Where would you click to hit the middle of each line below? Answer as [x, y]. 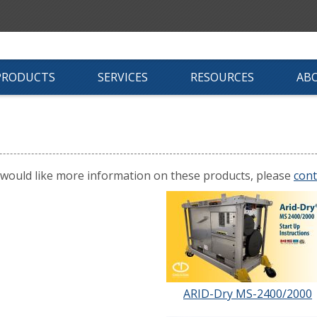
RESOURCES [222, 77]
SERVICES [122, 77]
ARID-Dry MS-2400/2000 [248, 294]
